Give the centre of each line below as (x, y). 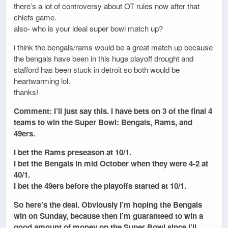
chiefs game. (35, 17)
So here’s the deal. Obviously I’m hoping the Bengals (108, 205)
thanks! (26, 92)
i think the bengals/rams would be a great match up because (113, 47)
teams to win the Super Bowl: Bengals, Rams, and (103, 122)
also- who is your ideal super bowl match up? (88, 28)
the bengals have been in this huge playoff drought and (104, 58)
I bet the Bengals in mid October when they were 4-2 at (111, 164)
